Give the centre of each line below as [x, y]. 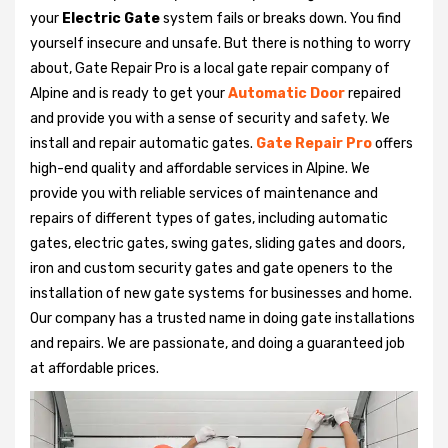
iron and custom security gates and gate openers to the [211, 268]
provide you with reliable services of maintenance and [204, 193]
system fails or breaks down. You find [280, 18]
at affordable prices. [94, 368]
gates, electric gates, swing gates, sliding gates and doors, [217, 243]
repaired [374, 93]
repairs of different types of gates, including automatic [209, 218]
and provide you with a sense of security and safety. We [210, 118]
